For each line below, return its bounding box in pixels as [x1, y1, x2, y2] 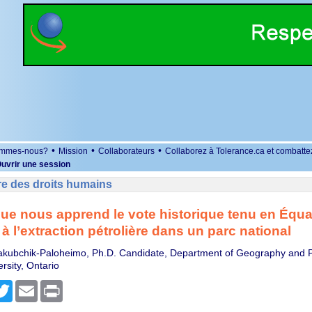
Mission [58, 146, 88, 156]
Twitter [12, 280, 42, 291]
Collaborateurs [98, 146, 155, 156]
